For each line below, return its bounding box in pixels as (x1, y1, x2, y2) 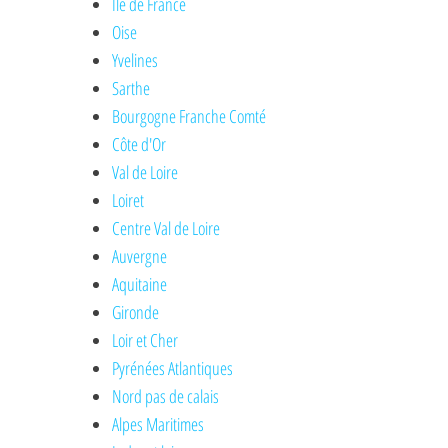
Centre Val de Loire (112, 216, 221, 241)
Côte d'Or (112, 132, 167, 157)
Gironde (112, 300, 160, 325)
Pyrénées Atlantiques (112, 356, 234, 381)
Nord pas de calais (112, 384, 220, 409)
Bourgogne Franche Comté (112, 104, 267, 129)
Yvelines (112, 48, 159, 73)
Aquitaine (112, 272, 168, 297)
